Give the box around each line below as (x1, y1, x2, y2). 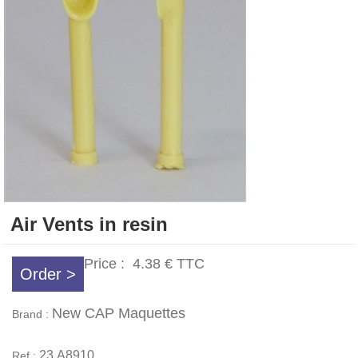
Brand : (12, 308, 52, 320)
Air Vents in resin (10, 213, 168, 235)
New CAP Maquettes (52, 305, 185, 321)
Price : (84, 256, 133, 272)
